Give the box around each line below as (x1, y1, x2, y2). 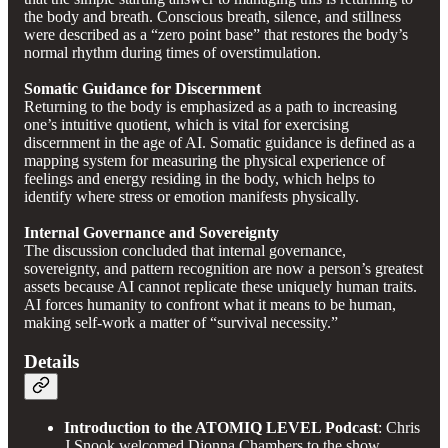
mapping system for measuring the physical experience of (24, 152, 385, 170)
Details (24, 350, 79, 372)
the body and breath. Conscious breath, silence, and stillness (24, 8, 401, 26)
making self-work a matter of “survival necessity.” (24, 314, 338, 332)
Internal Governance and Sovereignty (24, 224, 279, 242)
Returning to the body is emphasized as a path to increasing (24, 98, 397, 116)
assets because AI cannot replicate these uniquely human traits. (24, 278, 417, 296)
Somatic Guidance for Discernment (24, 80, 261, 98)
